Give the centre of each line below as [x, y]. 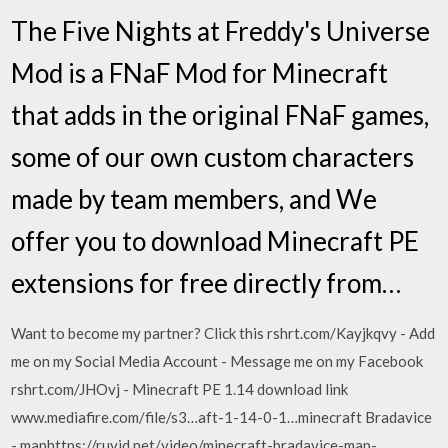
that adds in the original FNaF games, [220, 114]
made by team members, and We [194, 198]
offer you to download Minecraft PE [215, 240]
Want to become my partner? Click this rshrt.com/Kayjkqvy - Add [223, 332]
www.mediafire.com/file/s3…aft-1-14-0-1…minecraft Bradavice [222, 416]
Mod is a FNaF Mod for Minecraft [200, 72]
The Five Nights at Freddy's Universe [221, 30]
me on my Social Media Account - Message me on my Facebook [217, 360]
